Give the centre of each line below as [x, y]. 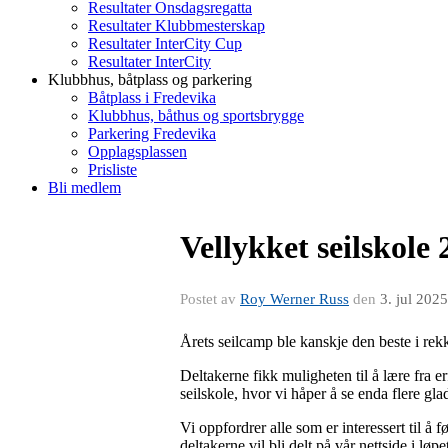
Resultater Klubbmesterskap [176, 25]
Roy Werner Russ [294, 299]
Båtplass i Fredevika [152, 97]
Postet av [210, 299]
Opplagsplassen [137, 151]
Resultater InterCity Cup [165, 43]
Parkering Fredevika [152, 133]
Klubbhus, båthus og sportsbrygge [196, 115]
